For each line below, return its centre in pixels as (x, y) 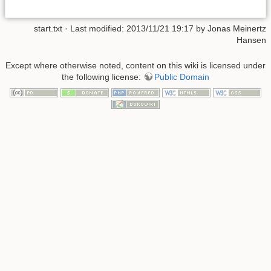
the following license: (103, 77)
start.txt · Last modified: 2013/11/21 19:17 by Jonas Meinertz (150, 29)
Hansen (251, 40)
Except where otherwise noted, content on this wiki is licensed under (135, 65)
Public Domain (182, 77)
